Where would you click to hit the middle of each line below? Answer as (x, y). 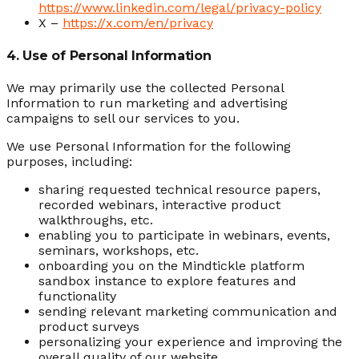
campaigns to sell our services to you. (123, 118)
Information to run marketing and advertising (147, 103)
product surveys (89, 326)
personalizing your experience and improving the (190, 341)
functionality (77, 296)
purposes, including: (69, 161)
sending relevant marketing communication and (188, 311)
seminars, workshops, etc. (119, 250)
